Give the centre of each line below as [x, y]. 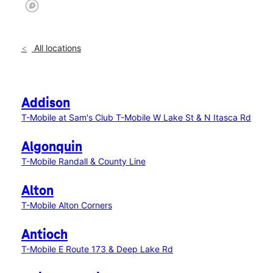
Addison [46, 104]
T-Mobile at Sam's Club [69, 117]
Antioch [44, 235]
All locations [56, 48]
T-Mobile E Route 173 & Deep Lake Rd [97, 249]
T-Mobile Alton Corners [67, 205]
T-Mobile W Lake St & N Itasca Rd [183, 117]
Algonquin [52, 147]
